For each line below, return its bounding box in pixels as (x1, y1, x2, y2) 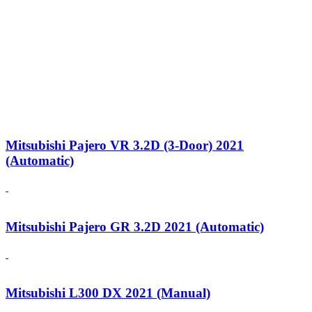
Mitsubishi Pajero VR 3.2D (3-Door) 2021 (6, 137, 244, 153)
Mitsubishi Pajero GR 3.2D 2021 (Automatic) (6, 219, 264, 234)
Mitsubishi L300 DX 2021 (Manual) (6, 286, 210, 301)
